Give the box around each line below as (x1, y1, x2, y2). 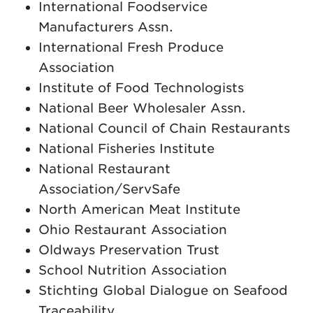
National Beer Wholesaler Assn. (38, 100, 246, 115)
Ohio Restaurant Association (38, 221, 227, 237)
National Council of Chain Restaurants (38, 120, 290, 136)
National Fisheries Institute (38, 140, 214, 156)
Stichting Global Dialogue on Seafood (38, 282, 288, 298)
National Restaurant (38, 161, 170, 176)
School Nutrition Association (38, 262, 231, 277)
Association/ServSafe (38, 181, 180, 196)
